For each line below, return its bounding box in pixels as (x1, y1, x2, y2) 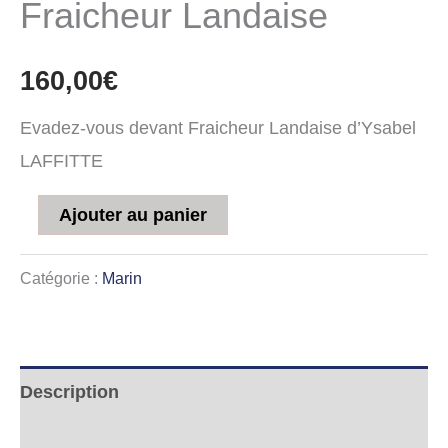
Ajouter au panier (59, 204, 208, 226)
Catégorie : (20, 268, 102, 287)
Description (20, 380, 119, 402)
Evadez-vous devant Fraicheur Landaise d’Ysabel (20, 117, 416, 139)
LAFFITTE (20, 150, 103, 172)
